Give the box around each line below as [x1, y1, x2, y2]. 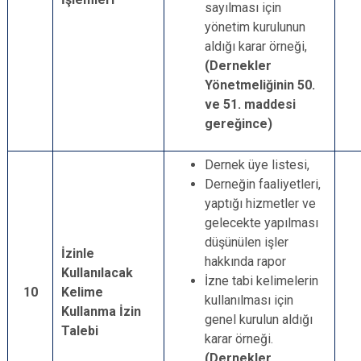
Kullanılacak [61, 265, 133, 280]
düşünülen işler [205, 234, 288, 250]
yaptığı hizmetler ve [205, 196, 316, 211]
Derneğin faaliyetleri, [205, 176, 321, 192]
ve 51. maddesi [205, 97, 296, 112]
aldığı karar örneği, [205, 39, 307, 54]
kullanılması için [205, 293, 293, 308]
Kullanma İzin [61, 304, 141, 319]
